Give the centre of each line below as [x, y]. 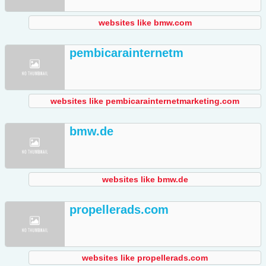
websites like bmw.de [145, 180]
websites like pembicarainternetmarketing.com [145, 101]
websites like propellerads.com [145, 258]
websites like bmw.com [145, 23]
